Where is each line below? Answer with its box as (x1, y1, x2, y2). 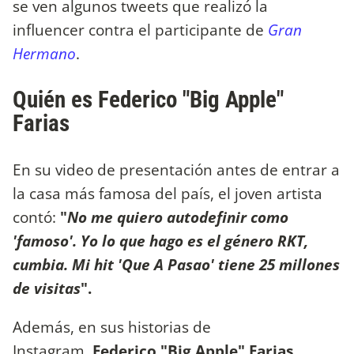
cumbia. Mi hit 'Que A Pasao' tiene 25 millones (13, 254, 340, 276)
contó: (13, 206, 60, 228)
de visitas (13, 277, 81, 299)
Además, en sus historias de (13, 316, 211, 338)
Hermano (13, 42, 76, 64)
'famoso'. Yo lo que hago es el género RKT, (13, 230, 308, 252)
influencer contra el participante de (13, 18, 268, 40)
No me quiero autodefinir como (67, 206, 288, 228)
